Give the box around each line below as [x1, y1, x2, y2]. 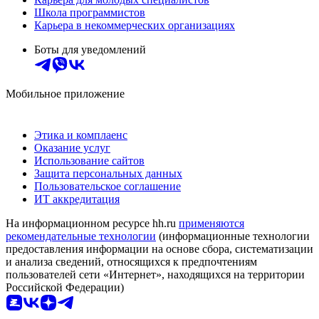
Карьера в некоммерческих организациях [34, 19, 235, 31]
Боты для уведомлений [34, 43, 146, 56]
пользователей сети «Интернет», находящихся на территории [6, 268, 305, 281]
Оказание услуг [34, 141, 110, 154]
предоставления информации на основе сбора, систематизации [6, 242, 313, 255]
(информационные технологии [156, 229, 310, 242]
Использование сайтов [34, 154, 145, 167]
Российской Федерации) [6, 281, 124, 293]
